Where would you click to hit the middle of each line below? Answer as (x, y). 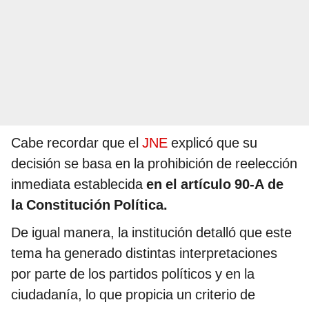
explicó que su (212, 143)
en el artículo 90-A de (215, 185)
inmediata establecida (79, 185)
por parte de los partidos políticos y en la (133, 274)
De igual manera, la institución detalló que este (151, 233)
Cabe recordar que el (77, 143)
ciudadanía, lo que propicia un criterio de (133, 295)
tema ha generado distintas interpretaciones (144, 253)
